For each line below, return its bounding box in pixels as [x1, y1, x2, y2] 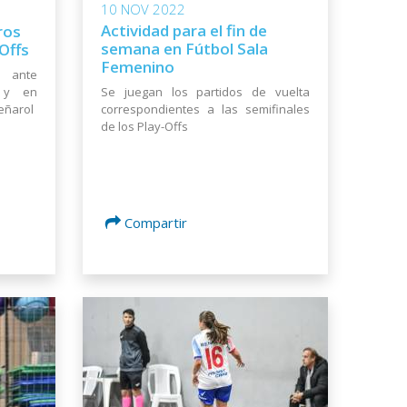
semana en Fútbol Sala [101, 37, 268, 59]
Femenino [101, 55, 174, 77]
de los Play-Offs [101, 117, 188, 134]
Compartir [124, 213, 187, 232]
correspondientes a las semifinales [101, 100, 310, 117]
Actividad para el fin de [101, 19, 267, 41]
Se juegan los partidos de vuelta [101, 83, 310, 100]
